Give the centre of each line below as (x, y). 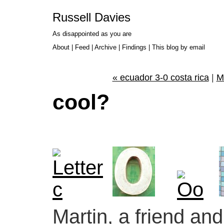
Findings (134, 47)
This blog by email (178, 47)
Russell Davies (91, 17)
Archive (105, 47)
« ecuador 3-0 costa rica (160, 78)
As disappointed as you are (92, 34)
